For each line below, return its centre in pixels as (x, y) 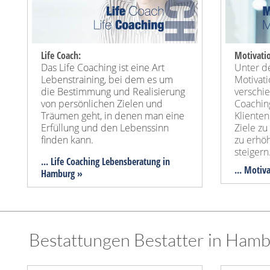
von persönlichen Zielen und (102, 104)
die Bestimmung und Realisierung (113, 92)
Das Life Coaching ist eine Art (103, 68)
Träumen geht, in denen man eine (113, 116)
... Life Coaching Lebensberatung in (105, 162)
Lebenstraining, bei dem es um (107, 80)
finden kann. (67, 140)
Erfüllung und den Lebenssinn (105, 128)
